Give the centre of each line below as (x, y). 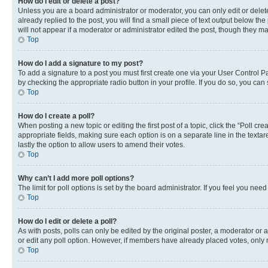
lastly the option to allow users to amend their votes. (101, 145)
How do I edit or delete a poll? (67, 221)
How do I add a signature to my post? (80, 63)
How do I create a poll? (56, 116)
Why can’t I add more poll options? (76, 178)
